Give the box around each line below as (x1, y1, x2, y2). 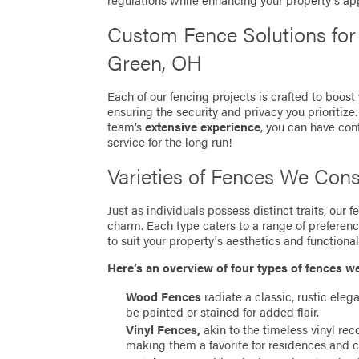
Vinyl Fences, (126, 321, 201, 339)
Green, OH (107, 47, 203, 78)
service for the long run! (107, 132, 233, 151)
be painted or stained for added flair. (126, 303, 320, 321)
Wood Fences (126, 288, 202, 306)
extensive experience (145, 117, 261, 135)
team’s (107, 117, 146, 135)
